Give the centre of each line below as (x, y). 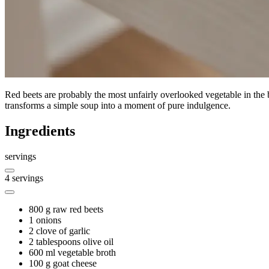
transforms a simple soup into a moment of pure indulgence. (118, 105)
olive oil (98, 241)
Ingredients (40, 131)
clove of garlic (63, 231)
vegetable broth (87, 252)
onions (49, 220)
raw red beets (78, 209)
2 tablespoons (55, 241)
